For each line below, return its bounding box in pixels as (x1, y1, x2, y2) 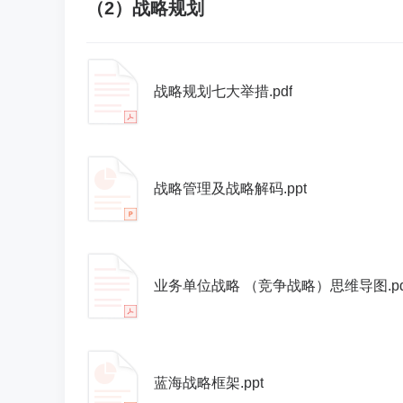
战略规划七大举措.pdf (154, 84, 292, 99)
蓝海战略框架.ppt (154, 375, 264, 390)
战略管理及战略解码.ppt (154, 181, 307, 196)
